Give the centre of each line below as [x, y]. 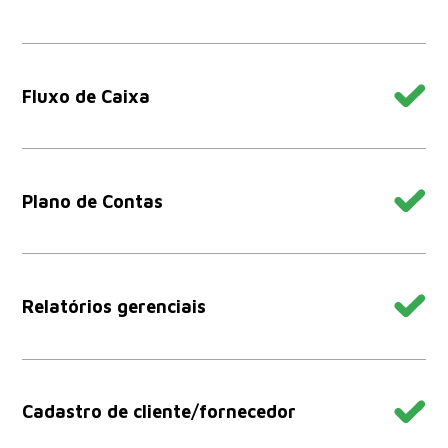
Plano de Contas [93, 201]
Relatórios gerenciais [114, 306]
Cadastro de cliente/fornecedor [159, 412]
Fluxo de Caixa [86, 96]
